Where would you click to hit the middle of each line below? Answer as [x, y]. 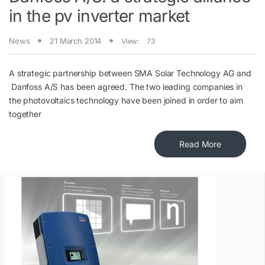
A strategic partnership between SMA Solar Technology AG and [130, 73]
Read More [200, 144]
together [25, 114]
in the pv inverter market [99, 16]
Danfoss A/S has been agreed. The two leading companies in [126, 86]
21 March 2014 [76, 41]
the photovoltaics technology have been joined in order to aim [126, 100]
